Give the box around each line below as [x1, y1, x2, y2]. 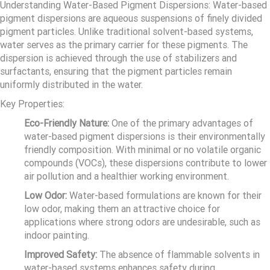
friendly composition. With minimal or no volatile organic [24, 144, 261, 156]
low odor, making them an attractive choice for [24, 203, 220, 215]
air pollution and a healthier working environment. [24, 171, 229, 183]
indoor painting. [24, 230, 89, 242]
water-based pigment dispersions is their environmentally [24, 131, 265, 143]
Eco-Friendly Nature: [24, 118, 109, 130]
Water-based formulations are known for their [67, 190, 262, 202]
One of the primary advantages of [109, 118, 253, 130]
